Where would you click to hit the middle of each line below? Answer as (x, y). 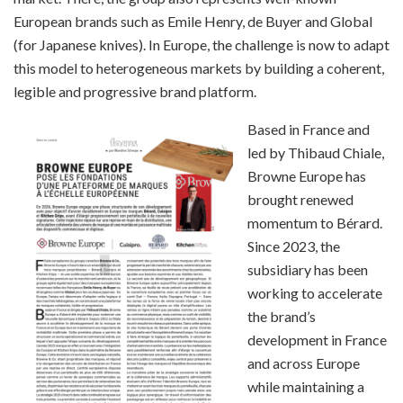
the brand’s (282, 317)
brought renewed (300, 200)
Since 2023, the (294, 246)
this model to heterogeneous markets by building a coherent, (199, 68)
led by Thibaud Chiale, (316, 153)
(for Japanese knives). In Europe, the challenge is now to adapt (201, 45)
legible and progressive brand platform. (135, 92)
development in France (317, 340)
